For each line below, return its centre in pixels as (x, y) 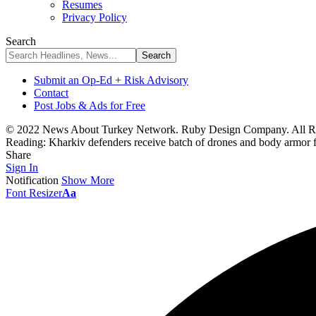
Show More (88, 180)
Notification (32, 180)
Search (21, 41)
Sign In (22, 168)
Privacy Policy (95, 17)
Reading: (26, 142)
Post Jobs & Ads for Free (90, 105)
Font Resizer (34, 193)
